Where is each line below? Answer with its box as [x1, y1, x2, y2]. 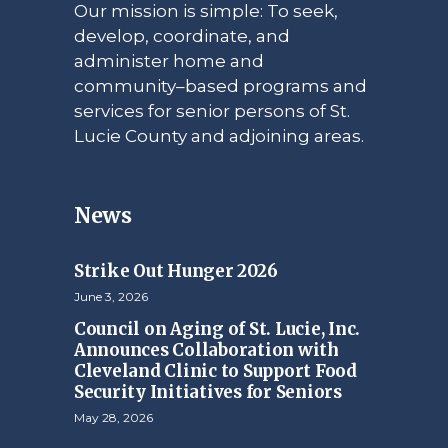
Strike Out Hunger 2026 [74, 259, 278, 282]
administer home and [74, 50, 264, 71]
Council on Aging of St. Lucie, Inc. [74, 317, 361, 340]
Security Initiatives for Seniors [74, 380, 342, 403]
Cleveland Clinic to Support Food [74, 359, 357, 382]
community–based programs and [74, 75, 367, 96]
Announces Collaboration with [74, 338, 339, 361]
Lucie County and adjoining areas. [74, 125, 364, 146]
